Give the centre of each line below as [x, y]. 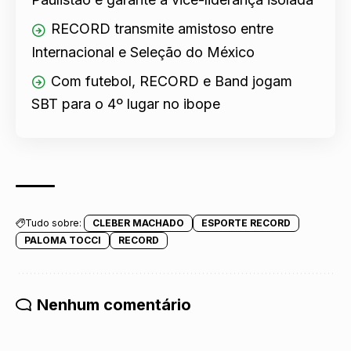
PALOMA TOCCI [63, 240]
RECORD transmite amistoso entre [162, 29]
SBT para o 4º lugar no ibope [126, 103]
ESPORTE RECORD [246, 223]
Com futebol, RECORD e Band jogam [172, 81]
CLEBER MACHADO [138, 223]
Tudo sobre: [53, 223]
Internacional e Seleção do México [143, 52]
